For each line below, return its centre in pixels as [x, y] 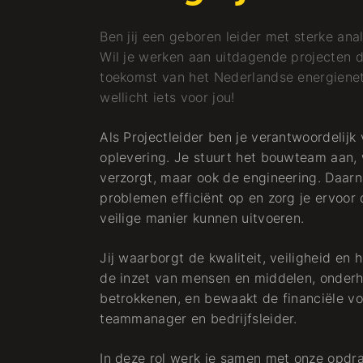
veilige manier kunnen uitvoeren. [202, 218]
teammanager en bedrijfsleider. [199, 318]
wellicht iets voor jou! [167, 97]
